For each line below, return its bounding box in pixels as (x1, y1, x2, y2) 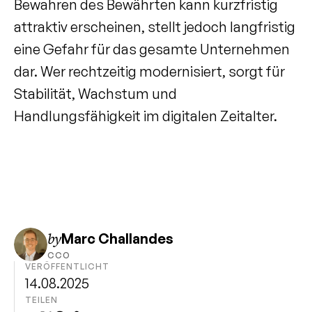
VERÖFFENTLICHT (25, 261, 109, 272)
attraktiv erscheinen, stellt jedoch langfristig (14, 18, 295, 36)
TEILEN (25, 295, 58, 305)
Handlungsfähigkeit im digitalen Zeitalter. (14, 107, 277, 125)
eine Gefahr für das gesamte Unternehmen (14, 40, 290, 58)
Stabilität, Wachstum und (14, 85, 177, 102)
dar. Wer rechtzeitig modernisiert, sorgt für (14, 63, 285, 80)
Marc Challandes (61, 230, 173, 247)
